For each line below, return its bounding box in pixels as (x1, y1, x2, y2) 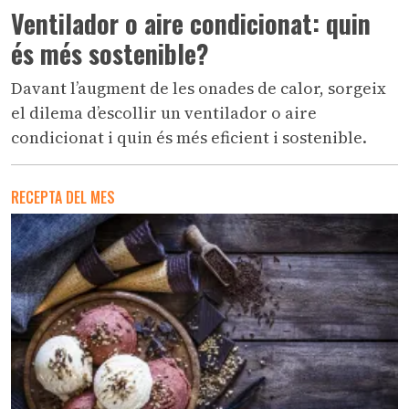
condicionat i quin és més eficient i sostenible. (11, 126, 367, 150)
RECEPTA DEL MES (11, 186, 115, 209)
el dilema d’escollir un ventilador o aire (11, 101, 317, 125)
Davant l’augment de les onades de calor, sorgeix (11, 77, 386, 100)
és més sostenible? (11, 35, 209, 73)
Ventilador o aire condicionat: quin (11, 5, 371, 43)
